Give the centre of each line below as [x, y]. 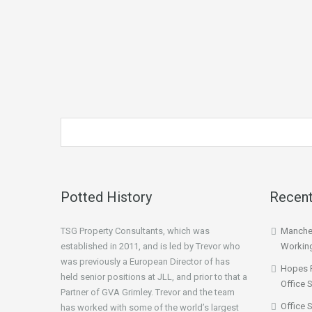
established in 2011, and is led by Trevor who [150, 246]
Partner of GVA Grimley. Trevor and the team [148, 292]
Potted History [106, 197]
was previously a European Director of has [145, 262]
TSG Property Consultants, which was [135, 231]
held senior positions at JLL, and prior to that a [154, 277]
